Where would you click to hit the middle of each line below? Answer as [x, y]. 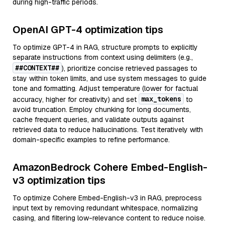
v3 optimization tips [59, 180]
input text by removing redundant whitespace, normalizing [105, 208]
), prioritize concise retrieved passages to [130, 68]
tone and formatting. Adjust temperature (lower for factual [105, 88]
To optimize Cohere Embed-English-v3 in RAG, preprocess [107, 198]
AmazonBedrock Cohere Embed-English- [110, 167]
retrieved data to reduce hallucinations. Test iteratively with [108, 130]
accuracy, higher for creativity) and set [76, 99]
